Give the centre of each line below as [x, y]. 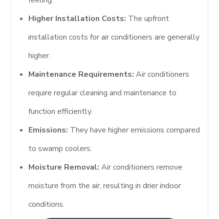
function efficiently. [61, 112]
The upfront [148, 19]
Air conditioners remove [141, 167]
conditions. [47, 205]
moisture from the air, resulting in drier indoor [105, 186]
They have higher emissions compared [134, 130]
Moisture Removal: [64, 167]
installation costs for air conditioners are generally [114, 37]
